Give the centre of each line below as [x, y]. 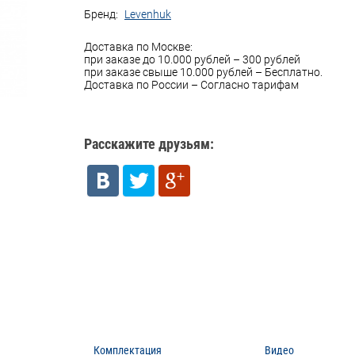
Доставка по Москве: [138, 46]
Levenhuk [148, 14]
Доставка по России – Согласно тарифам [191, 84]
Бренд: [102, 14]
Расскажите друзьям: [149, 143]
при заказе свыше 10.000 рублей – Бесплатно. [203, 72]
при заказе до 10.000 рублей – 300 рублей [192, 59]
